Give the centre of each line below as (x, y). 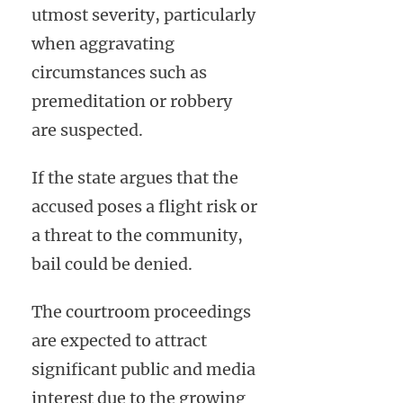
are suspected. (87, 130)
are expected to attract (119, 340)
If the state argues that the (135, 177)
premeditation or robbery (132, 101)
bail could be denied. (112, 264)
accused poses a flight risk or (144, 206)
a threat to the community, (137, 235)
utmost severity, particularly (143, 14)
